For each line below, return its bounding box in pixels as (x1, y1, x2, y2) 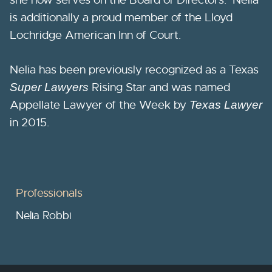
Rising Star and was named (89, 80, 230, 94)
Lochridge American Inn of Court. (10, 27, 181, 42)
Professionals (16, 185, 83, 201)
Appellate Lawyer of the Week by (10, 97, 189, 112)
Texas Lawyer (189, 98, 262, 111)
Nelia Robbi (16, 209, 71, 223)
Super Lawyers (10, 80, 89, 93)
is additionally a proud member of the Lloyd (10, 10, 233, 24)
